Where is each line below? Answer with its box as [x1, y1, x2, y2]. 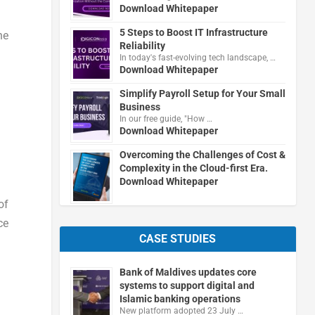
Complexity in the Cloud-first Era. [119, 162, 268, 174]
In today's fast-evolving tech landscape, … [119, 52, 276, 63]
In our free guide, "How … [119, 113, 212, 124]
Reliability [119, 39, 165, 51]
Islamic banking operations [119, 292, 240, 304]
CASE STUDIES [139, 231, 217, 245]
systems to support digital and [119, 279, 255, 291]
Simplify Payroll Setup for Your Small [119, 87, 285, 99]
